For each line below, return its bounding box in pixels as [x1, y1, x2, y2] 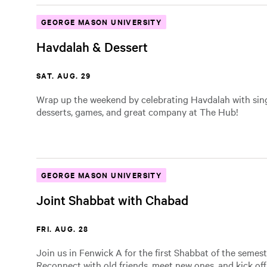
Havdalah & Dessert [36, 38, 148, 55]
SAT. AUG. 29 [36, 70, 91, 81]
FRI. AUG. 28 [36, 223, 89, 234]
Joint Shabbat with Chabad [36, 191, 188, 208]
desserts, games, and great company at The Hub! [36, 105, 238, 118]
